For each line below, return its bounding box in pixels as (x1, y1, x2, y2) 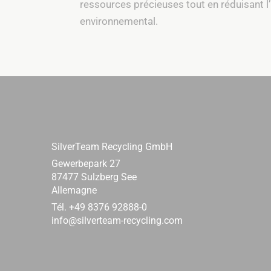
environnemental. (80, 15, 158, 28)
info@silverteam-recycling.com (51, 215, 183, 227)
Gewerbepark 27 (51, 158, 120, 170)
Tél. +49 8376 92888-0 (51, 201, 147, 214)
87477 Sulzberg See (51, 171, 137, 183)
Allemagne (51, 184, 97, 197)
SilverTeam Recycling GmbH (51, 141, 172, 153)
